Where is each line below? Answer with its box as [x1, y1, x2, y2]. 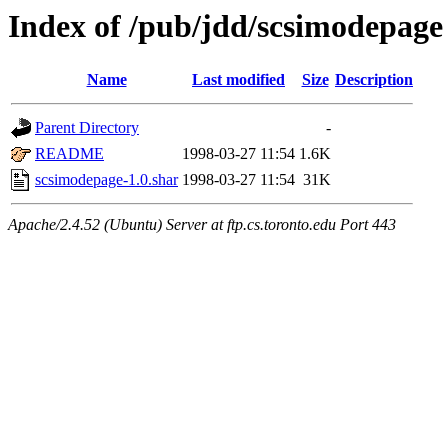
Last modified [192, 71, 285, 89]
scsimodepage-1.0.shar [35, 171, 178, 189]
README [35, 145, 104, 163]
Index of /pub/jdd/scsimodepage [8, 8, 443, 44]
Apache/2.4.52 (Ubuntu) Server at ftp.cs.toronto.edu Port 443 [8, 216, 396, 234]
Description [335, 71, 413, 89]
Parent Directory [35, 119, 139, 137]
